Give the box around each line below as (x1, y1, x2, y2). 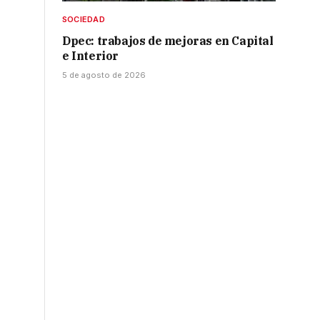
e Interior (62, 49, 119, 64)
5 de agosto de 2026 (62, 70, 146, 81)
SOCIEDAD (62, 14, 105, 25)
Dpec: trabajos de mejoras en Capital (62, 34, 274, 49)
